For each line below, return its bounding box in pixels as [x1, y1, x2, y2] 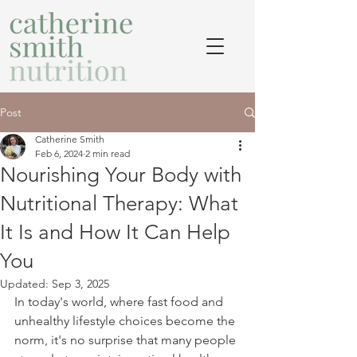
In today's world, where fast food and [14, 294, 226, 309]
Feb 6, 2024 [35, 147, 83, 159]
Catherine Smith [35, 133, 104, 145]
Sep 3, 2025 [52, 277, 109, 291]
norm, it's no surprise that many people [14, 332, 239, 347]
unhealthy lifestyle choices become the [14, 313, 238, 328]
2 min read [85, 147, 130, 159]
